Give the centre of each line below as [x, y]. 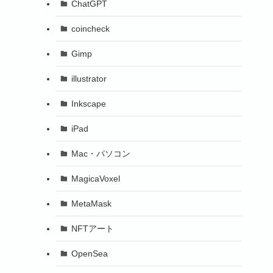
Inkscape [88, 103]
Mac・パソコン [101, 153]
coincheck [90, 28]
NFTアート [92, 228]
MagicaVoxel [95, 178]
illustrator [89, 78]
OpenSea [89, 253]
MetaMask [91, 203]
